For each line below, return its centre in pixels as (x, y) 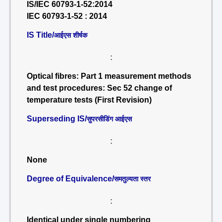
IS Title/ (40, 35)
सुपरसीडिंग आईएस (109, 119)
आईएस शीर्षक (71, 35)
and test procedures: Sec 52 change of (99, 88)
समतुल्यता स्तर (132, 179)
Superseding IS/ (57, 119)
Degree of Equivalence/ (70, 179)
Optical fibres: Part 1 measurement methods (109, 76)
